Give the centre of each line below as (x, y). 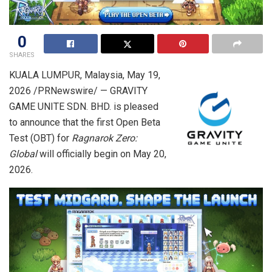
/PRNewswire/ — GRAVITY (89, 90)
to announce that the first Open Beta (85, 122)
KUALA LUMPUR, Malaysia (66, 75)
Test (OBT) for (40, 138)
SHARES (22, 55)
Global (23, 154)
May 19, (144, 75)
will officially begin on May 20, (102, 154)
